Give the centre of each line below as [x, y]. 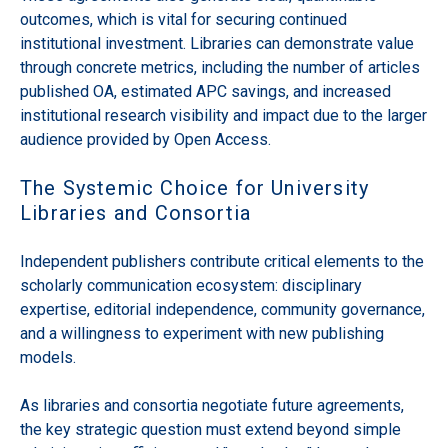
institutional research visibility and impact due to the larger [223, 115]
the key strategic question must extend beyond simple [210, 429]
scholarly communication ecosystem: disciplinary [191, 285]
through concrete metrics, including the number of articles [220, 67]
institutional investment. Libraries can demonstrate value [217, 43]
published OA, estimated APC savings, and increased [205, 91]
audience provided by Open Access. [147, 139]
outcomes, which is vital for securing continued [183, 19]
